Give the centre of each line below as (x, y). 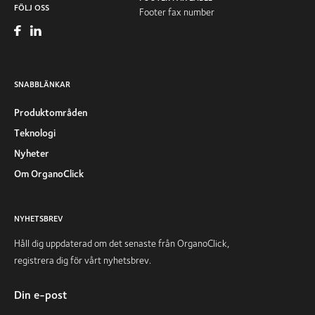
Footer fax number (177, 12)
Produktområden (51, 112)
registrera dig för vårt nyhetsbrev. (83, 260)
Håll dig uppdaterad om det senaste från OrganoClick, (122, 243)
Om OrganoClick (49, 173)
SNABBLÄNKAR (42, 84)
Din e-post (41, 295)
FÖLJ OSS (32, 7)
